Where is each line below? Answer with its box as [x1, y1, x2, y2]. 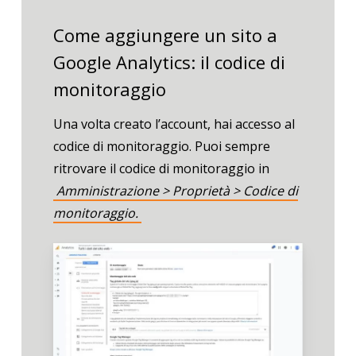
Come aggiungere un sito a [52, 23, 277, 48]
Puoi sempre [194, 137, 270, 156]
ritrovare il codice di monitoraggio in [52, 160, 269, 178]
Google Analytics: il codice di [52, 50, 285, 75]
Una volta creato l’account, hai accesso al [52, 115, 295, 133]
